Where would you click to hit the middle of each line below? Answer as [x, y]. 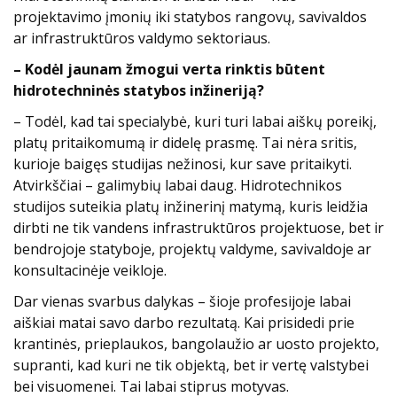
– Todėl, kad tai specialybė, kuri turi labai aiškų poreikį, [195, 122]
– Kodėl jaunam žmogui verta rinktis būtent [169, 70]
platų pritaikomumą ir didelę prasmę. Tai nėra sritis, [185, 143]
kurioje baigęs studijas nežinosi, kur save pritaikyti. [183, 164]
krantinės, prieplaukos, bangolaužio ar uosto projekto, [196, 344]
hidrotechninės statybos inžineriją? [139, 91]
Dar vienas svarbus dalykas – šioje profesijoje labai [182, 302]
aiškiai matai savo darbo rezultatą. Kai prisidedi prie [184, 323]
